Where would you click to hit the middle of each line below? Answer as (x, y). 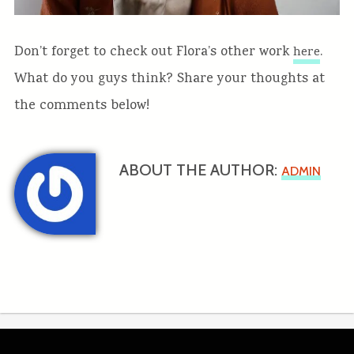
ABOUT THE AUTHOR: (200, 170)
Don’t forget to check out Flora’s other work (153, 52)
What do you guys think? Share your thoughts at (169, 79)
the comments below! (81, 106)
